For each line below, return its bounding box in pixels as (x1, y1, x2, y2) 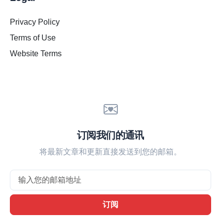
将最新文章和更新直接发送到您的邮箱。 (39, 147, 182, 156)
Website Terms (10, 49, 62, 58)
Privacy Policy (10, 18, 60, 27)
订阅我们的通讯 (77, 130, 144, 141)
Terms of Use (10, 34, 56, 42)
